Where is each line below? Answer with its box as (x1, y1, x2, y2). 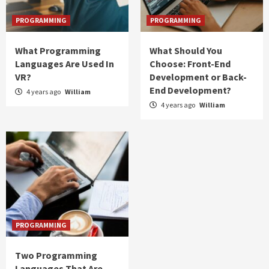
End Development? (150, 83, 231, 96)
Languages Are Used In (15, 57, 114, 70)
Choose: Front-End (150, 57, 231, 70)
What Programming (15, 44, 101, 56)
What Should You (150, 44, 222, 56)
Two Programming (15, 249, 97, 261)
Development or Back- (150, 70, 247, 83)
